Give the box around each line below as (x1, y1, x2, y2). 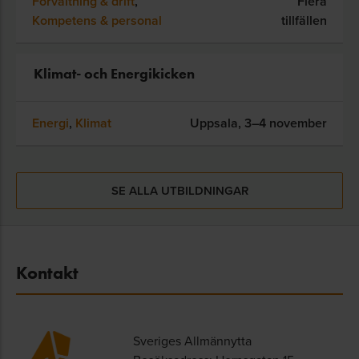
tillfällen (281, 11, 327, 30)
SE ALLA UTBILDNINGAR (111, 182, 248, 199)
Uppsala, (190, 114, 244, 132)
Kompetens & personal (32, 11, 162, 30)
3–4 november (244, 114, 327, 132)
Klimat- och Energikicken (34, 65, 195, 83)
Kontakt (16, 262, 79, 284)
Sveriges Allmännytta (132, 332, 252, 349)
